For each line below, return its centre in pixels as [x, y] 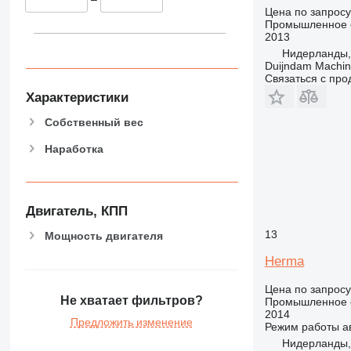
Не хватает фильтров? [131, 301]
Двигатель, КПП [76, 212]
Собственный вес [94, 122]
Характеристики [77, 97]
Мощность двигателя [103, 235]
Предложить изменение [131, 322]
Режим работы [302, 327]
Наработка [74, 148]
